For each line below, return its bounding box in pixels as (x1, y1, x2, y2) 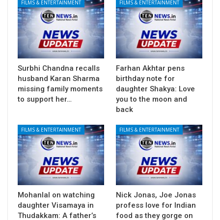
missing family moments (18, 84, 103, 93)
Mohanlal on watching (18, 190, 95, 199)
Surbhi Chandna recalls (18, 63, 100, 73)
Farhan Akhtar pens (116, 63, 185, 73)
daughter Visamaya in (18, 200, 94, 210)
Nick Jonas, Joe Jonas (116, 190, 196, 199)
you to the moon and (116, 94, 187, 104)
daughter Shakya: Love (116, 84, 195, 93)
